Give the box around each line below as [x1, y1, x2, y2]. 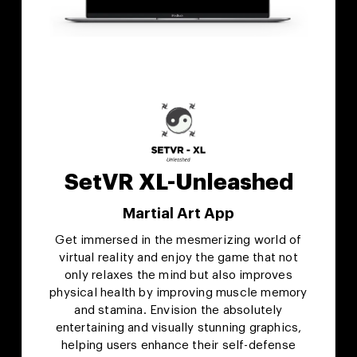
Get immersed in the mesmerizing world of [55, 234, 302, 247]
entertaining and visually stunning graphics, [55, 322, 302, 335]
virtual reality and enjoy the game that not [59, 252, 298, 265]
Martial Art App [123, 206, 234, 222]
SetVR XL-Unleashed [64, 171, 293, 194]
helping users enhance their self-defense [61, 339, 296, 352]
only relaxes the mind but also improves [65, 269, 292, 282]
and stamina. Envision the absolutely [74, 304, 283, 317]
